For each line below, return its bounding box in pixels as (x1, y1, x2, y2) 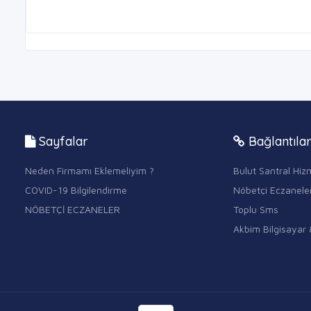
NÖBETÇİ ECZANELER (25, 203, 120, 216)
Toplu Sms (233, 203, 278, 216)
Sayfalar (35, 133, 88, 150)
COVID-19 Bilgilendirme (25, 184, 127, 196)
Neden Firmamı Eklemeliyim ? (25, 165, 154, 177)
